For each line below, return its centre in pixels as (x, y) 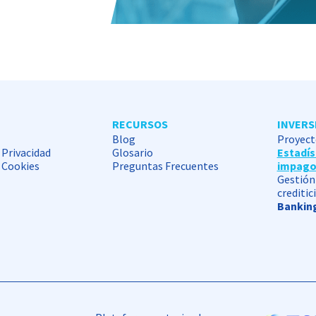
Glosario (133, 152)
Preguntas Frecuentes (166, 165)
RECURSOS (140, 124)
